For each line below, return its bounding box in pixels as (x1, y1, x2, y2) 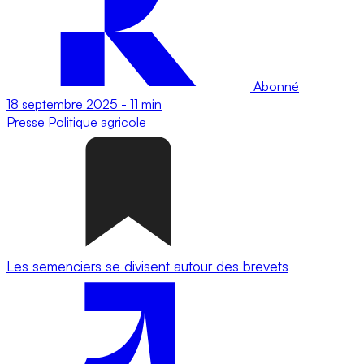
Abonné (250, 77, 299, 94)
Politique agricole (48, 113, 146, 130)
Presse (6, 113, 48, 130)
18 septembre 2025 (6, 95, 118, 112)
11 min (130, 95, 162, 112)
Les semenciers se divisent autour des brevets (6, 257, 288, 275)
